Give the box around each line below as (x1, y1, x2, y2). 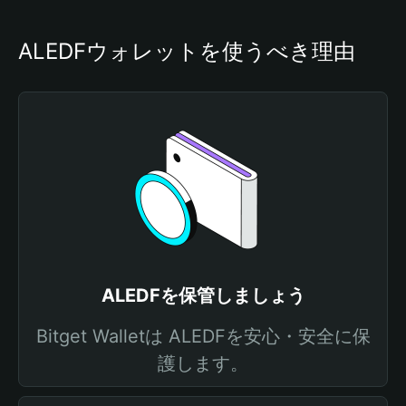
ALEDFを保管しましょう (101, 285, 305, 306)
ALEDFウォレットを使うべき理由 (18, 38, 355, 64)
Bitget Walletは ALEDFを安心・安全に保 (35, 325, 371, 347)
